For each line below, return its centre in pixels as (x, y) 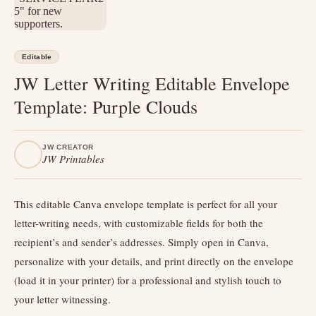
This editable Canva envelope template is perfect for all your (146, 204)
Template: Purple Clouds (106, 107)
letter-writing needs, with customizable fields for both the (139, 223)
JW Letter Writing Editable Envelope (152, 83)
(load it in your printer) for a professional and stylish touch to (148, 280)
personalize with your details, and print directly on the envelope (154, 261)
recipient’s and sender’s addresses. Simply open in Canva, (141, 242)
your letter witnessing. (62, 299)
